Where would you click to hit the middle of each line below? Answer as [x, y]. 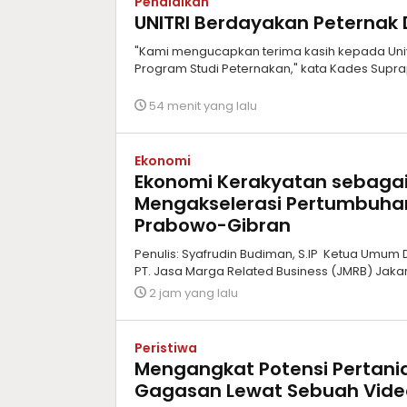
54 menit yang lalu [203, 105]
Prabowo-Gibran [213, 225]
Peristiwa [166, 347]
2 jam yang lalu [194, 293]
